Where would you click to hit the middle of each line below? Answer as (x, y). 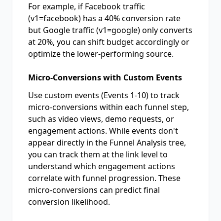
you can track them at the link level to (98, 154)
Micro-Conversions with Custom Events (105, 77)
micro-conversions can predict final (94, 190)
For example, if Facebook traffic (87, 6)
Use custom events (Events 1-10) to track (104, 95)
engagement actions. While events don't (103, 131)
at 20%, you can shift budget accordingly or (109, 42)
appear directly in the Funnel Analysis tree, (107, 143)
